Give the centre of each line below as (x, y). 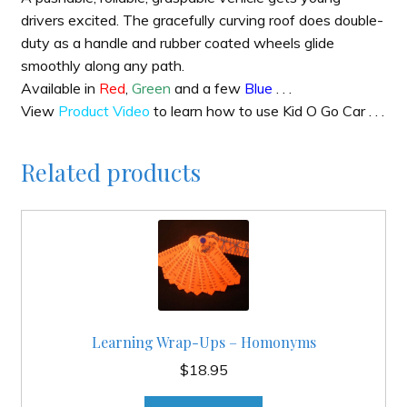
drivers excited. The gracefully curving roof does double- (202, 20)
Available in (60, 89)
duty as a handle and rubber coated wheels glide (177, 43)
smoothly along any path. (102, 66)
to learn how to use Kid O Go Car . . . (267, 111)
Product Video (104, 111)
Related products (110, 171)
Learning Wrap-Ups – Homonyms (203, 342)
